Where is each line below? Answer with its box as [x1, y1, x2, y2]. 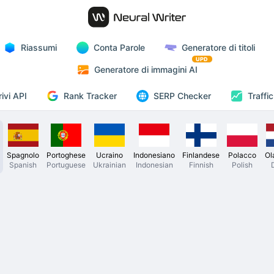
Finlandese [182, 150, 220, 160]
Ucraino [96, 150, 123, 160]
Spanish [9, 160, 37, 169]
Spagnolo [7, 150, 39, 160]
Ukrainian [93, 160, 126, 169]
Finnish [188, 160, 213, 169]
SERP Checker [154, 91, 211, 101]
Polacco [228, 150, 256, 160]
